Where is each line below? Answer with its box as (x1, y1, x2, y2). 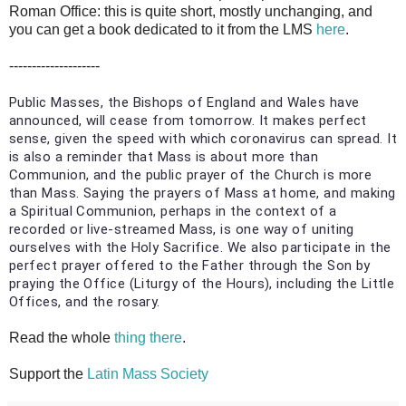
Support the (9, 365, 87, 382)
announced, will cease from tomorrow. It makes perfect (9, 111, 367, 129)
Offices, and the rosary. (9, 293, 160, 310)
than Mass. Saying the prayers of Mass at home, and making (9, 184, 396, 201)
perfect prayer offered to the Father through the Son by (9, 256, 371, 274)
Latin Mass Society (87, 365, 208, 382)
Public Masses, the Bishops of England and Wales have (9, 93, 360, 111)
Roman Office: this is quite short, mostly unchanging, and (9, 3, 372, 19)
